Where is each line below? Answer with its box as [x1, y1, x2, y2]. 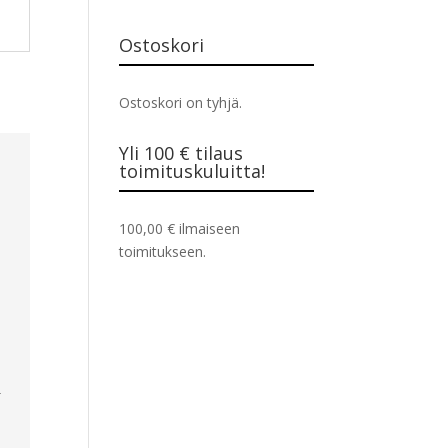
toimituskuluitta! [119, 158, 266, 183]
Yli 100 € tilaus [119, 140, 244, 165]
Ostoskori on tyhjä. [119, 92, 243, 112]
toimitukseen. [119, 241, 207, 261]
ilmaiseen [175, 218, 241, 238]
